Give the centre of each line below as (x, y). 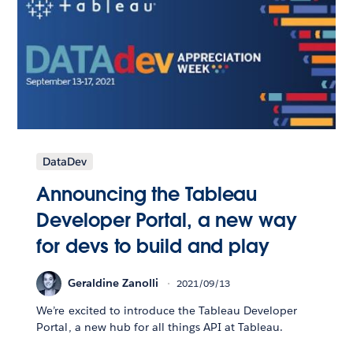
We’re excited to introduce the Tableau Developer (167, 310)
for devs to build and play (153, 246)
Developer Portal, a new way (167, 220)
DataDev (65, 161)
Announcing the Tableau (147, 194)
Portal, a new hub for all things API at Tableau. (160, 327)
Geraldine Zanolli (113, 283)
